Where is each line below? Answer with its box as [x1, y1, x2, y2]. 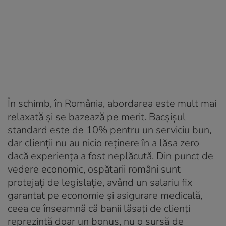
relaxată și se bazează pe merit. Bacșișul [8, 109, 186, 124]
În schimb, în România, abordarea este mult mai [8, 96, 216, 110]
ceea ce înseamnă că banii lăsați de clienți [8, 201, 190, 215]
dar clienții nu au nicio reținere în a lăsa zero [8, 136, 199, 150]
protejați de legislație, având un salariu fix [8, 175, 192, 189]
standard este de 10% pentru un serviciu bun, [8, 123, 211, 137]
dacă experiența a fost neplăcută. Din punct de [8, 149, 213, 163]
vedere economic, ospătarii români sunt [8, 162, 181, 176]
